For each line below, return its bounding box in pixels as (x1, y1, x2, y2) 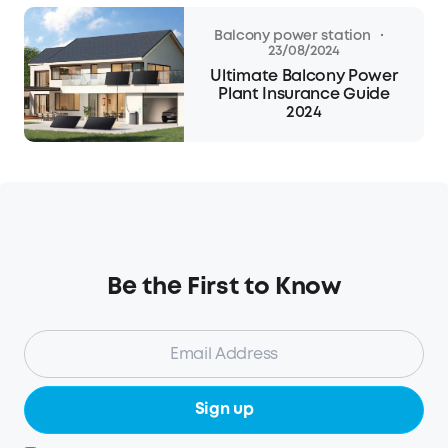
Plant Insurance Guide (218, 87, 390, 103)
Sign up (194, 402, 254, 418)
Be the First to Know (107, 277, 341, 299)
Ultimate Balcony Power (210, 69, 398, 85)
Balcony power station (213, 29, 371, 42)
